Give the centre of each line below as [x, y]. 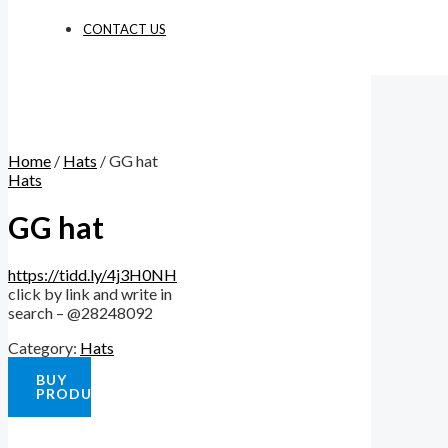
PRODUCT [75, 394]
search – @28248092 [80, 313]
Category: [44, 348]
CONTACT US [124, 29]
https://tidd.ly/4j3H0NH [92, 275]
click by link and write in [90, 294]
